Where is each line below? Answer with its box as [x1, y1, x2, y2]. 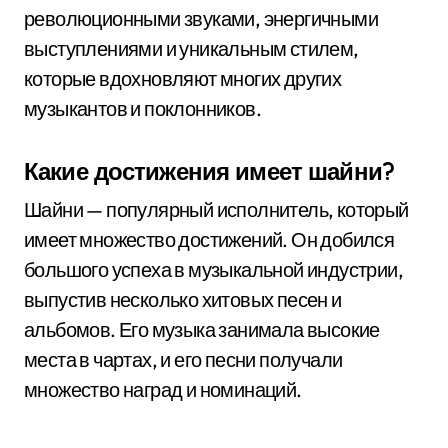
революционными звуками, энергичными [24, 6, 378, 31]
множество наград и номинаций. [24, 377, 302, 402]
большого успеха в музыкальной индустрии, [24, 257, 403, 282]
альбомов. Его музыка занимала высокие [24, 317, 380, 342]
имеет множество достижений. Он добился [24, 227, 395, 252]
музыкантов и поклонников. [24, 96, 261, 121]
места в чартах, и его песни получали [24, 347, 343, 372]
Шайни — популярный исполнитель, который [24, 197, 409, 222]
